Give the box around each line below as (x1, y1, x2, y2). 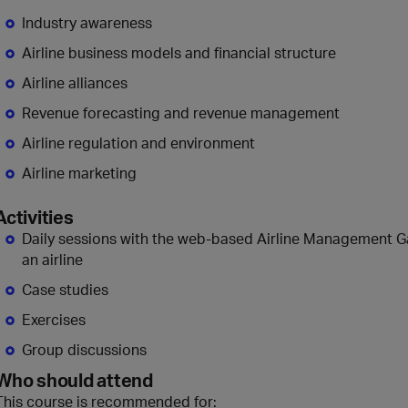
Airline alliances (22, 73, 127, 93)
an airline (22, 250, 83, 270)
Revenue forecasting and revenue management (22, 103, 340, 123)
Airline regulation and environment (22, 133, 255, 153)
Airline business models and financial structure (22, 43, 336, 63)
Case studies (22, 280, 108, 300)
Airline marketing (22, 163, 137, 183)
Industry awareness (22, 13, 152, 33)
